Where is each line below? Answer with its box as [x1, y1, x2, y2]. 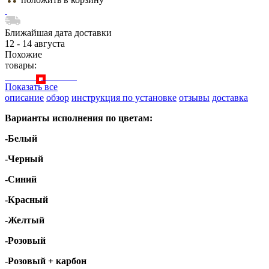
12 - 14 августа [5, 38, 65, 49]
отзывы [179, 92, 210, 103]
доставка [212, 92, 248, 103]
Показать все [5, 81, 58, 92]
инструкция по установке [71, 92, 177, 103]
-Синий [5, 174, 37, 184]
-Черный [5, 153, 43, 164]
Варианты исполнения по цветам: [5, 112, 153, 123]
